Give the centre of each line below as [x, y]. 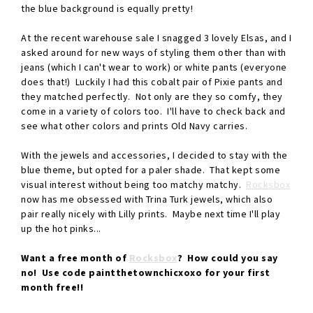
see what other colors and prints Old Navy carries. [134, 126]
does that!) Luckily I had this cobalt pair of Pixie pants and [152, 82]
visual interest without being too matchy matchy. [133, 185]
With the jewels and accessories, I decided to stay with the [154, 155]
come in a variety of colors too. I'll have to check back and [153, 111]
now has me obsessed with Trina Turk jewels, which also [147, 199]
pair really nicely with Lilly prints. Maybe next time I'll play [151, 214]
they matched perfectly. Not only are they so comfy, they [152, 97]
